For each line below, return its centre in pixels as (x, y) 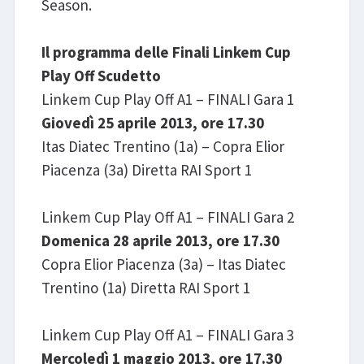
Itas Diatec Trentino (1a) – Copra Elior (162, 146)
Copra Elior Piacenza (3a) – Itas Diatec (163, 264)
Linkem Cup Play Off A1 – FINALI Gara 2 (167, 217)
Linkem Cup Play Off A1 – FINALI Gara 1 (167, 99)
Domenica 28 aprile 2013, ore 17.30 (160, 240)
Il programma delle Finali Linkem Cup (166, 52)
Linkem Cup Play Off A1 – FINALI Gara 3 (167, 334)
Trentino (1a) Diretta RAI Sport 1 (145, 287)
